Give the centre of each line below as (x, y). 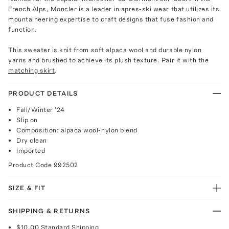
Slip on (27, 120)
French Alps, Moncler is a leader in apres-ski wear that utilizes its (114, 9)
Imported (31, 150)
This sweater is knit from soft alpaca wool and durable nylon (105, 50)
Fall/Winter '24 (41, 109)
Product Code (31, 165)
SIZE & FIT (27, 188)
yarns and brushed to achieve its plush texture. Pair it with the (109, 60)
